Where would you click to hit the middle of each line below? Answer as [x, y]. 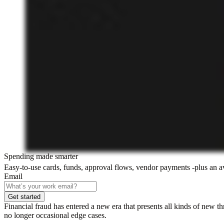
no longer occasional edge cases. [55, 215]
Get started [24, 197]
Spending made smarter [41, 156]
